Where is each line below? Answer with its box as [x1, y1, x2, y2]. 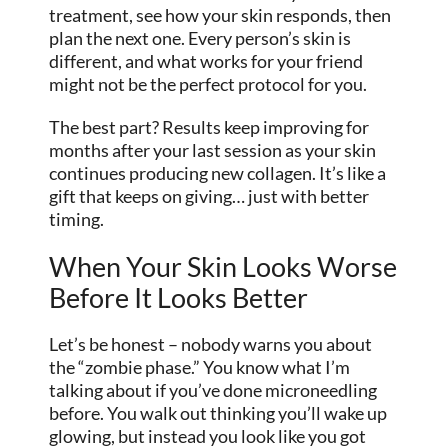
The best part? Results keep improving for [49, 115, 370, 138]
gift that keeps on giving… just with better [49, 184, 370, 207]
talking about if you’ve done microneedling [49, 379, 378, 402]
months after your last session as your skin [49, 138, 377, 161]
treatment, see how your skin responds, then [49, 3, 392, 26]
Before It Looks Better [49, 281, 309, 315]
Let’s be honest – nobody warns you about [49, 333, 373, 356]
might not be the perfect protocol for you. [49, 72, 368, 95]
